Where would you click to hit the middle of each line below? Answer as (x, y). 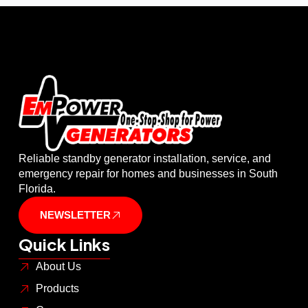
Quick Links (64, 244)
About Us (58, 267)
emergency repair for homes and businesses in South (148, 174)
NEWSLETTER (75, 215)
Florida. (37, 189)
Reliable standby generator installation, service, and (144, 159)
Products (57, 289)
